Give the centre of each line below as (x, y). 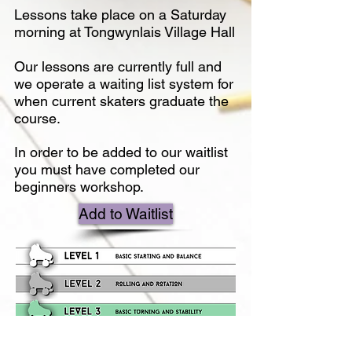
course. (37, 119)
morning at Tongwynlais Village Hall (125, 32)
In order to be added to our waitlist (121, 152)
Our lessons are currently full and (118, 67)
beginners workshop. (79, 187)
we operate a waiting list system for (124, 84)
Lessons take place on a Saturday (120, 15)
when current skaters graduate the (121, 101)
